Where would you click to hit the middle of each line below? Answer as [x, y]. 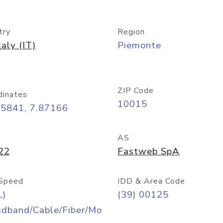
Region [131, 32]
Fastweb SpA [149, 151]
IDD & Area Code [151, 181]
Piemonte [139, 45]
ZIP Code [136, 91]
